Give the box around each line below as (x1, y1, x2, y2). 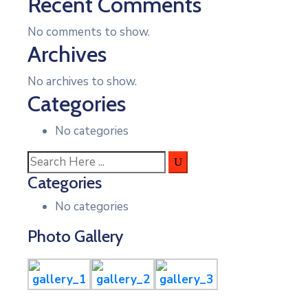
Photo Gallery (27, 226, 123, 246)
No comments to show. (27, 24, 150, 40)
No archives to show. (27, 74, 137, 89)
